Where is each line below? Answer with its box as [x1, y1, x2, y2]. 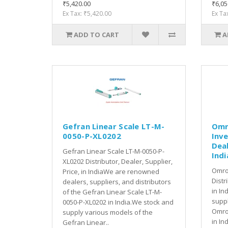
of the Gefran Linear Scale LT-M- [63, 187, 162, 196]
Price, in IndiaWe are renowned [63, 166, 159, 176]
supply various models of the [63, 207, 153, 217]
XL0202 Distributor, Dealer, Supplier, [63, 156, 173, 166]
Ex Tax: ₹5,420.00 [63, 9, 111, 18]
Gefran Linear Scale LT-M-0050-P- [63, 146, 164, 156]
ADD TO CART [73, 30, 119, 39]
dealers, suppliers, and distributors [63, 177, 171, 186]
